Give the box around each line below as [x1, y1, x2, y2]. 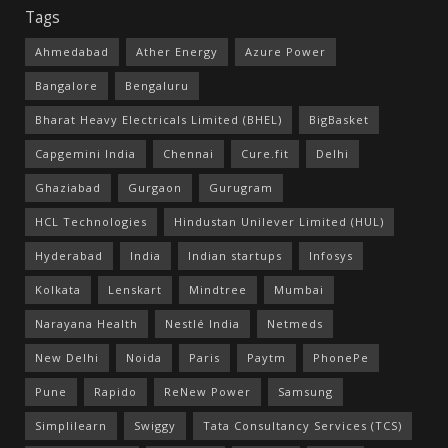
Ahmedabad [35, 43, 109, 59]
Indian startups [188, 247, 282, 263]
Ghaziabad [35, 179, 101, 195]
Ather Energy [136, 43, 218, 59]
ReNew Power [164, 383, 251, 399]
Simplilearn [35, 417, 107, 433]
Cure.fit [241, 145, 289, 161]
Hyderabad [35, 247, 103, 263]
